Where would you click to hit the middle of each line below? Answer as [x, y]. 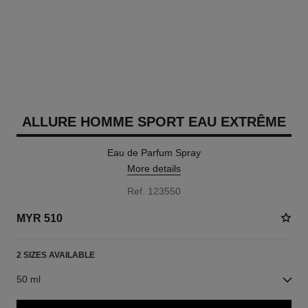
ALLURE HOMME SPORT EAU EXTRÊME [154, 122]
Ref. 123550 [154, 191]
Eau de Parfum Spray [154, 153]
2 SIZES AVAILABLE [55, 255]
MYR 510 [39, 218]
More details [154, 168]
